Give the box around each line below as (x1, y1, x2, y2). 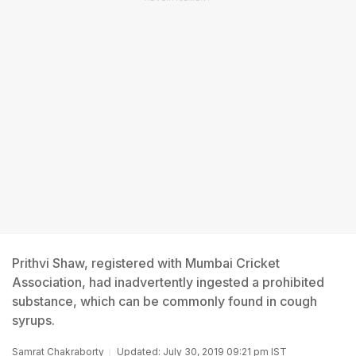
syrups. (12, 312, 55, 328)
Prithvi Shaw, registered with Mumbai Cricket (12, 255, 280, 271)
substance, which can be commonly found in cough (12, 293, 317, 309)
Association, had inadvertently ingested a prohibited (12, 274, 324, 290)
